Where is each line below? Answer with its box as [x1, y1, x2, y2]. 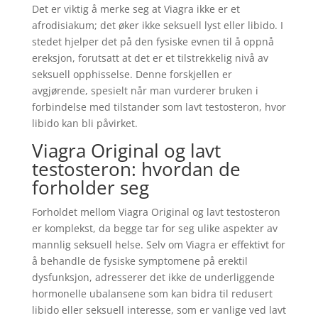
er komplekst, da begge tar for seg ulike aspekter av [31, 221, 278, 235]
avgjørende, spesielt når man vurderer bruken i [31, 84, 258, 97]
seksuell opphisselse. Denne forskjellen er [31, 67, 232, 81]
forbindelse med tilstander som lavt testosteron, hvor [31, 100, 286, 114]
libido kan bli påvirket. [31, 116, 138, 130]
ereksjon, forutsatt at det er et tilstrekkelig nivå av [31, 51, 268, 65]
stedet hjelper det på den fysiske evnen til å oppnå [31, 35, 274, 48]
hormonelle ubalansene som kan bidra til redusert [31, 287, 273, 300]
